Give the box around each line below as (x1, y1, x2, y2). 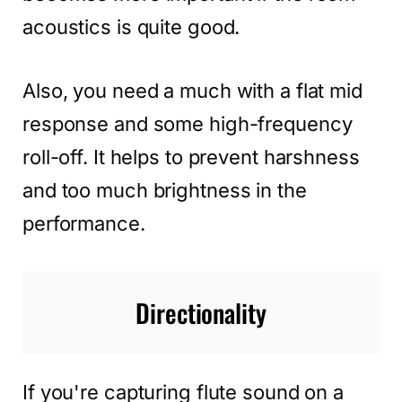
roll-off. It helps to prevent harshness (22, 145, 360, 169)
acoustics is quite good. (22, 15, 240, 39)
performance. (22, 212, 145, 235)
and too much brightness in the (22, 179, 307, 202)
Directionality (135, 293, 267, 331)
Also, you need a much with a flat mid (22, 79, 363, 102)
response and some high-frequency (22, 112, 353, 135)
